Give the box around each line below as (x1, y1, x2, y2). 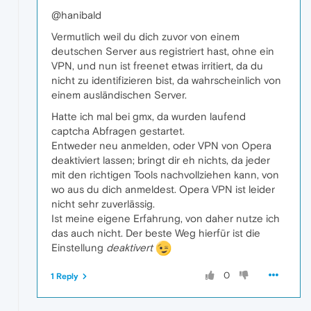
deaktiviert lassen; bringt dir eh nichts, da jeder (51, 153, 270, 166)
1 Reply (51, 271, 78, 282)
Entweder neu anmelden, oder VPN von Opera (51, 139, 271, 151)
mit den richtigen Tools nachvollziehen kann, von (51, 168, 279, 180)
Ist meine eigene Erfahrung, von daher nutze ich (51, 212, 280, 224)
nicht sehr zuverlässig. (51, 197, 155, 210)
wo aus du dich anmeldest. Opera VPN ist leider (51, 183, 275, 195)
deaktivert (106, 241, 153, 253)
